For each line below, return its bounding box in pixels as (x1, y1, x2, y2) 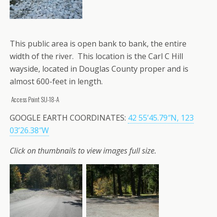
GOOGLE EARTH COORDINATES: (10, 112, 128, 123)
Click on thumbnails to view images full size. (10, 145, 156, 156)
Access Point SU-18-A (10, 94, 59, 104)
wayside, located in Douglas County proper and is (10, 63, 188, 74)
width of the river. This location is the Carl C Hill (10, 50, 183, 62)
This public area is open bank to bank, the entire (10, 38, 186, 49)
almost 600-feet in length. (10, 76, 103, 87)
